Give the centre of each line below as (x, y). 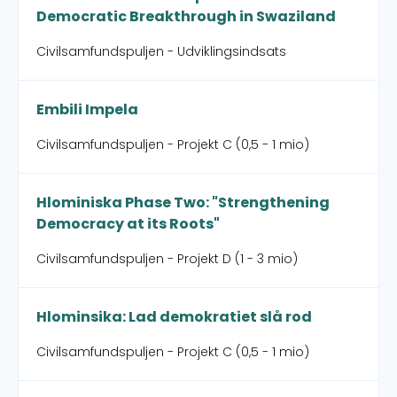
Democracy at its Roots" (128, 224)
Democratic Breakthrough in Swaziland (186, 16)
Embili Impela (87, 109)
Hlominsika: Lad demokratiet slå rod (174, 317)
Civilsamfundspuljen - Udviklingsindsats (161, 51)
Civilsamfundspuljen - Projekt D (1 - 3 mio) (167, 259)
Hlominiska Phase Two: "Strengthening (183, 202)
